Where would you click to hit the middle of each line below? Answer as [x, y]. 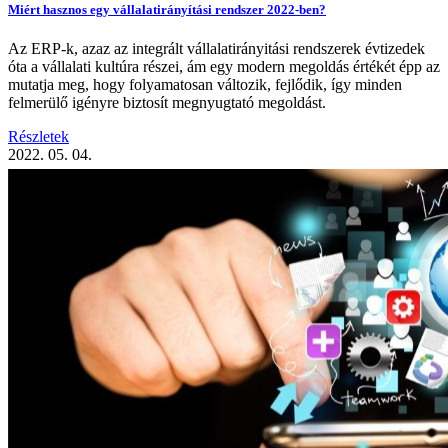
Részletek [38, 137]
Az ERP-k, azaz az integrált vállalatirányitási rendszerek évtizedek [216, 49]
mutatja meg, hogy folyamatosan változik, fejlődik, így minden [205, 85]
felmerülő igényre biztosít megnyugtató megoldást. [167, 103]
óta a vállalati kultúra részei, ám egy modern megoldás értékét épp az [224, 67]
